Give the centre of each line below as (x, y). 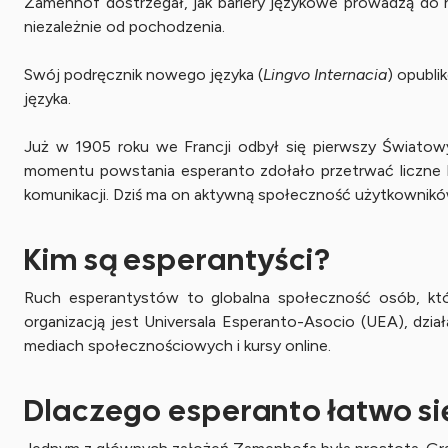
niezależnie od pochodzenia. (124, 26)
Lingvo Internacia (325, 74)
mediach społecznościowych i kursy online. (177, 345)
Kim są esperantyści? (177, 259)
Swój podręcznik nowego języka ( (143, 74)
